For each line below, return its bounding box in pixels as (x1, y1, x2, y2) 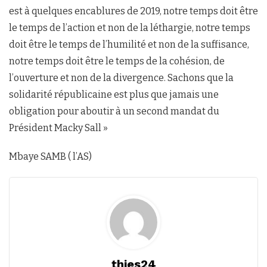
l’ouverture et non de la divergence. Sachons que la (9, 72, 234, 83)
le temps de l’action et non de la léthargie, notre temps (9, 21, 250, 33)
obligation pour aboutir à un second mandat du (9, 105, 219, 117)
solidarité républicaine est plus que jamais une (9, 88, 219, 100)
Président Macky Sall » (9, 122, 108, 133)
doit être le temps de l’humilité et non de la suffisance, (9, 38, 249, 50)
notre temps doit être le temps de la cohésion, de (9, 55, 225, 67)
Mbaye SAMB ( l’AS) (9, 150, 92, 162)
